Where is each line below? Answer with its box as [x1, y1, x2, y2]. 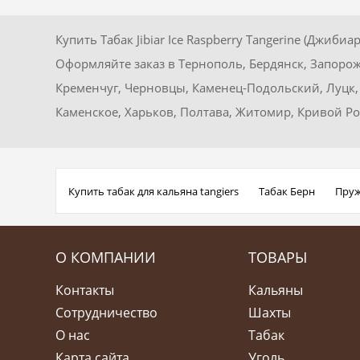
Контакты [55, 280, 114, 299]
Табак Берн [258, 183, 315, 198]
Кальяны [248, 280, 304, 299]
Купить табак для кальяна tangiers [67, 183, 239, 198]
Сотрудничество [55, 303, 157, 321]
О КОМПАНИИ [55, 247, 156, 267]
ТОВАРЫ [248, 247, 308, 267]
